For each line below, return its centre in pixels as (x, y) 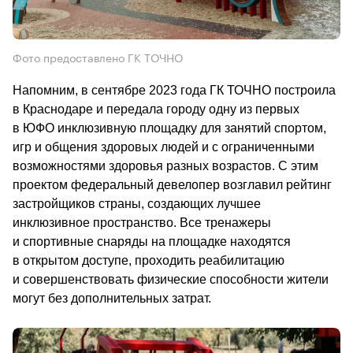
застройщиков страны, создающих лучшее (137, 204)
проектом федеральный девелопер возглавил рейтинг (172, 185)
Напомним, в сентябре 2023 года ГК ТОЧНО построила (174, 91)
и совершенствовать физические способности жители (171, 280)
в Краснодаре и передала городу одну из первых (156, 110)
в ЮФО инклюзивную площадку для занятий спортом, (169, 128)
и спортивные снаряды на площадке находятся (152, 242)
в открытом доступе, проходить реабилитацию (149, 261)
